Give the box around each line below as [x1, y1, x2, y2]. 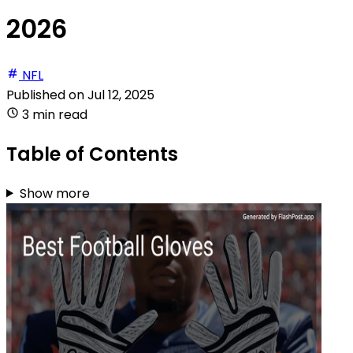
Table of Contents [6, 140, 178, 167]
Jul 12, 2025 [87, 85, 154, 104]
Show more [19, 184, 90, 203]
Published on [6, 85, 87, 104]
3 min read [22, 105, 87, 124]
